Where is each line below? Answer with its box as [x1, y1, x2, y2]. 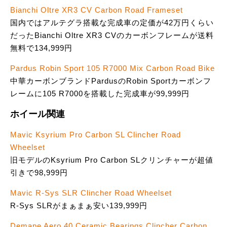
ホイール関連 [10, 108, 65, 119]
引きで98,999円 [10, 168, 68, 177]
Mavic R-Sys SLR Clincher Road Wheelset [10, 188, 172, 198]
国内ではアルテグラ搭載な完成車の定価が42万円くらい [10, 18, 214, 27]
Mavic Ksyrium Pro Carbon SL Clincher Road [10, 130, 181, 139]
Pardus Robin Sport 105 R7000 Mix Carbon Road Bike [10, 64, 215, 73]
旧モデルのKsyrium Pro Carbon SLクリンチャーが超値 [10, 156, 213, 165]
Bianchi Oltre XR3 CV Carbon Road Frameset [10, 6, 183, 15]
